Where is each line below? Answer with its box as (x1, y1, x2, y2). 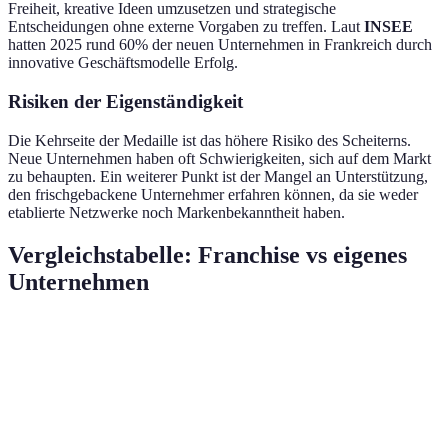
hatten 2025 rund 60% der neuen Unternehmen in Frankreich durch (8, 36, 432, 54)
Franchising (165, 335, 237, 351)
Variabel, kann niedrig (298, 392, 423, 408)
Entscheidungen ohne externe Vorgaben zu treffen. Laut (8, 18, 364, 36)
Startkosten (25, 403, 88, 419)
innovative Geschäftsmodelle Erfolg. (8, 54, 238, 72)
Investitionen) (165, 424, 243, 440)
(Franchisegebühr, (165, 403, 266, 419)
